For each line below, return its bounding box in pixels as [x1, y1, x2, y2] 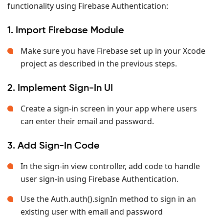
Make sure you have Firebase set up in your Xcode [21, 45, 205, 56]
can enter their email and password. [21, 115, 154, 127]
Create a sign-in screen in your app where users [21, 103, 197, 114]
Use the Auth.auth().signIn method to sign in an [21, 193, 196, 204]
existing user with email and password [21, 206, 163, 217]
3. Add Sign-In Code [7, 140, 100, 151]
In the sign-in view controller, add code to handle [21, 160, 200, 172]
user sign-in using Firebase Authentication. [21, 173, 178, 184]
